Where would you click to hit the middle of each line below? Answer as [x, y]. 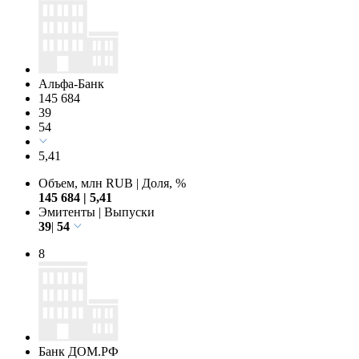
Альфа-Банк [71, 83]
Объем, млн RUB [87, 183]
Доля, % [162, 183]
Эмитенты [69, 212]
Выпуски [128, 212]
